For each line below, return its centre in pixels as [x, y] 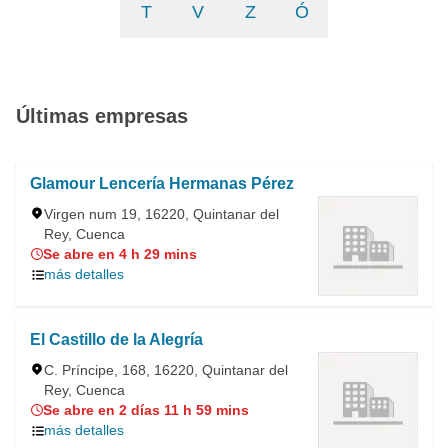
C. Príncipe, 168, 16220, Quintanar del [166, 370]
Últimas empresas [102, 116]
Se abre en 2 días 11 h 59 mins [146, 410]
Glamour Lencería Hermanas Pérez [162, 183]
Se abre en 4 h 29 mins [120, 254]
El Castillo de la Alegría [116, 339]
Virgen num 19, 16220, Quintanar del [161, 214]
